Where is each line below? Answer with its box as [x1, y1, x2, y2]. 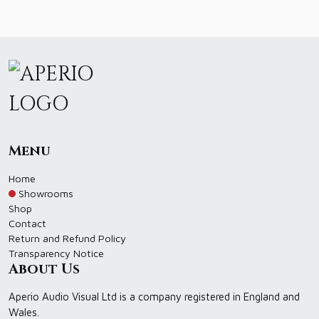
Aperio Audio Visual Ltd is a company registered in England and [9, 291, 300, 303]
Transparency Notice [9, 247, 104, 260]
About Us [9, 260, 80, 279]
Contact [9, 217, 46, 230]
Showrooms [19, 187, 73, 200]
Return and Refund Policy [9, 232, 126, 245]
